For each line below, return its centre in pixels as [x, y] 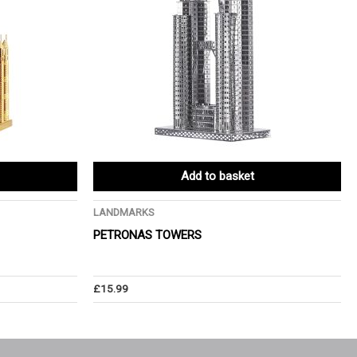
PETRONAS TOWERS [147, 235]
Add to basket [217, 177]
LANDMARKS [124, 213]
